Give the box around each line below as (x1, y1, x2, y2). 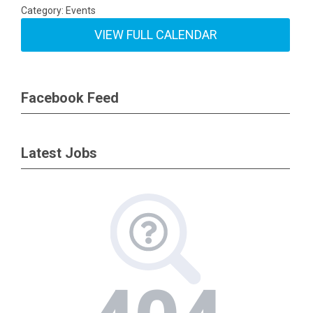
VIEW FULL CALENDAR (94, 27, 217, 42)
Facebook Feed (21, 89, 119, 106)
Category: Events (21, 4, 96, 16)
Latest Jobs (21, 144, 97, 161)
